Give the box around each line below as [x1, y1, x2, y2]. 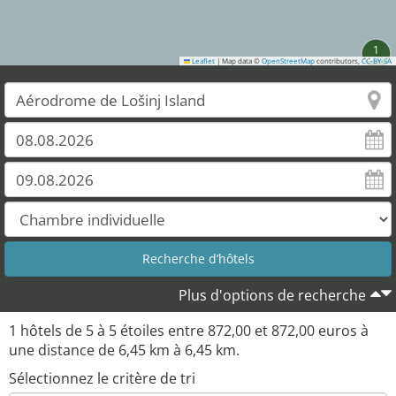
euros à [315, 321, 369, 340]
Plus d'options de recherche [179, 286, 366, 305]
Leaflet [190, 57, 215, 65]
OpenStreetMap [262, 57, 315, 65]
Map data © [220, 57, 262, 65]
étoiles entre [117, 321, 208, 340]
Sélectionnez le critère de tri [9, 369, 195, 388]
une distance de [9, 340, 118, 360]
